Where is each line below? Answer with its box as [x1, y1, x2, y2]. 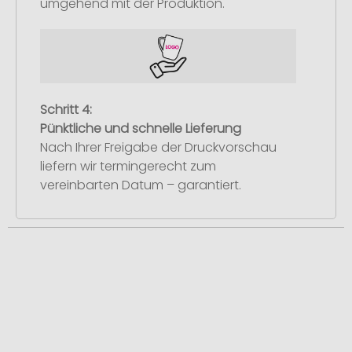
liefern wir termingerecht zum [40, 156, 216, 175]
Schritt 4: [40, 100, 92, 119]
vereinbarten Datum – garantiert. [40, 175, 241, 194]
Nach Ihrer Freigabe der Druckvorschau [40, 137, 277, 156]
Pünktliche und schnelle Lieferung [40, 119, 241, 137]
